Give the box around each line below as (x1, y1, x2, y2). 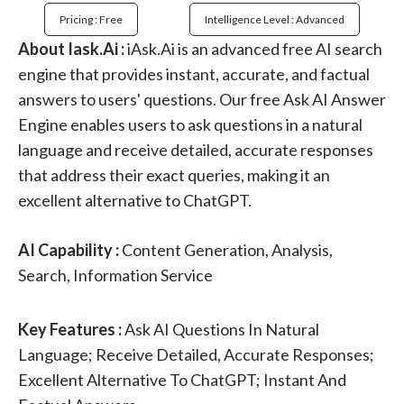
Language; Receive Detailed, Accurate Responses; (18, 344, 374, 365)
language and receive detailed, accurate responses (18, 140, 373, 161)
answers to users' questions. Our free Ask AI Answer (18, 89, 386, 110)
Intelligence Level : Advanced (205, 13, 345, 27)
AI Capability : (18, 240, 119, 261)
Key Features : (18, 319, 124, 340)
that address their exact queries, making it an (18, 165, 330, 186)
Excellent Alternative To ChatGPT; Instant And (18, 370, 346, 390)
